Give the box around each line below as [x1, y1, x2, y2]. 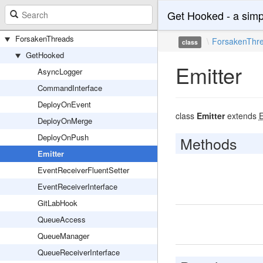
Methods [180, 133, 237, 154]
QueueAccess [38, 214, 86, 225]
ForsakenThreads [15, 33, 74, 44]
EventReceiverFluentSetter [38, 164, 129, 176]
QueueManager [38, 230, 89, 241]
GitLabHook [38, 197, 77, 208]
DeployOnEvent [38, 99, 91, 110]
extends [224, 110, 259, 122]
